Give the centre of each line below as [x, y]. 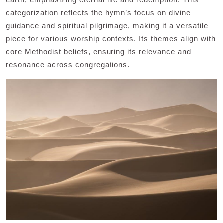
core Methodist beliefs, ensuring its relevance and [99, 52]
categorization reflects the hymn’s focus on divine [98, 13]
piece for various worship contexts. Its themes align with [111, 39]
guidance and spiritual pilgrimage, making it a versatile [107, 26]
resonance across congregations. [68, 65]
